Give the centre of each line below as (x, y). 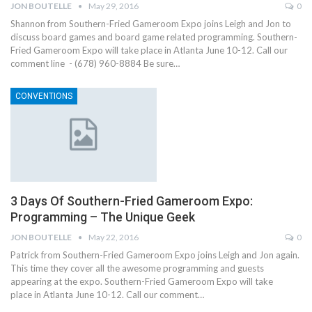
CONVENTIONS (44, 96)
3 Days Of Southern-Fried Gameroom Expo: (132, 201)
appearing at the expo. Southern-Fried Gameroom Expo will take (142, 281)
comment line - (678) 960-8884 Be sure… (95, 64)
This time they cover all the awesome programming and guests (137, 268)
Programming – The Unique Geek (103, 217)
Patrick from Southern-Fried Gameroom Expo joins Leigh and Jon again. (155, 255)
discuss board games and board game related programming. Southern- (154, 37)
